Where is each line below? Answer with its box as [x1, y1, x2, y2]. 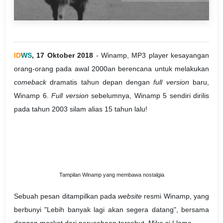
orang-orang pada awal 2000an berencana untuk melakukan [14, 64, 209, 73]
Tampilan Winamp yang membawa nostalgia [59, 172, 164, 178]
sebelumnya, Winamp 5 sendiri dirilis [88, 91, 209, 100]
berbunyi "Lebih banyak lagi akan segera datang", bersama [14, 206, 209, 214]
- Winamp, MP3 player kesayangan [93, 51, 209, 59]
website [118, 192, 144, 201]
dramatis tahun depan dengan [50, 78, 154, 86]
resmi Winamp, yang [144, 192, 210, 201]
